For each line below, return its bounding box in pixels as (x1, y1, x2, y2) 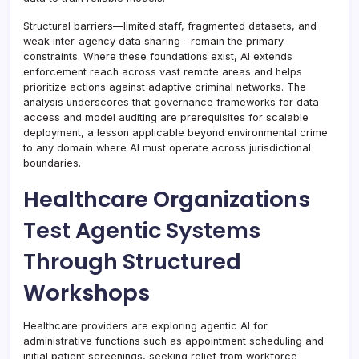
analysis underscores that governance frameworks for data (23, 95, 319, 108)
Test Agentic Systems (23, 214, 260, 246)
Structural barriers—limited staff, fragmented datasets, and (23, 19, 317, 32)
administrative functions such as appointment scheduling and (23, 334, 324, 347)
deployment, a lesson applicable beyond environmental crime (23, 126, 328, 139)
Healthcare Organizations (23, 183, 310, 215)
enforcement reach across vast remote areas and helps (23, 65, 302, 78)
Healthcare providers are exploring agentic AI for (23, 319, 268, 332)
